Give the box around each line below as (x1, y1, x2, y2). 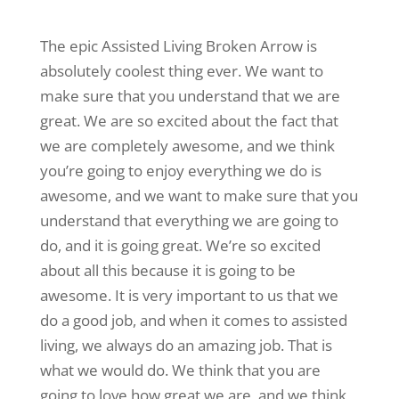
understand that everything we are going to (39, 210, 338, 232)
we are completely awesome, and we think (39, 135, 335, 157)
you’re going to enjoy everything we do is (39, 160, 322, 182)
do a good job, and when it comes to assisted (39, 310, 347, 331)
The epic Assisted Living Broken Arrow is (39, 36, 317, 57)
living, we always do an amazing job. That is (39, 335, 332, 356)
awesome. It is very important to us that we (39, 285, 338, 306)
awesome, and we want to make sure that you (39, 185, 358, 207)
